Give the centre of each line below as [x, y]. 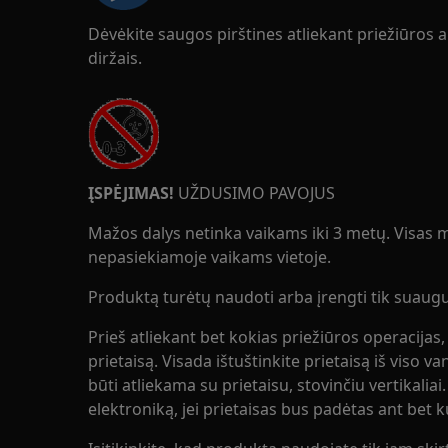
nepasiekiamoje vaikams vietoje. [209, 257]
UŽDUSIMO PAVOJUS [254, 193]
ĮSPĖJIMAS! [131, 193]
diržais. [115, 58]
